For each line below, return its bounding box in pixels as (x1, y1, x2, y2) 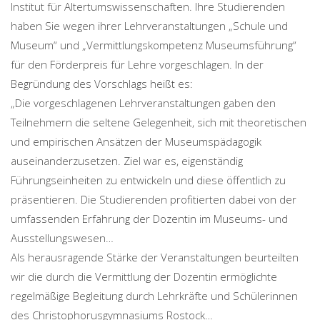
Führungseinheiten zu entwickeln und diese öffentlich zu (11, 173, 286, 188)
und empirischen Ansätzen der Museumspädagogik (11, 134, 261, 149)
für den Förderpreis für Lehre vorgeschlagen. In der (11, 57, 264, 72)
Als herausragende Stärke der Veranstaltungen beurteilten (11, 250, 299, 265)
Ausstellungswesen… (11, 231, 114, 246)
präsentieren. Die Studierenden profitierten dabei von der (11, 192, 296, 207)
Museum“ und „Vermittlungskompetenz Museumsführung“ (11, 38, 296, 53)
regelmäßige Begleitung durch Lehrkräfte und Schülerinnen (11, 289, 298, 304)
